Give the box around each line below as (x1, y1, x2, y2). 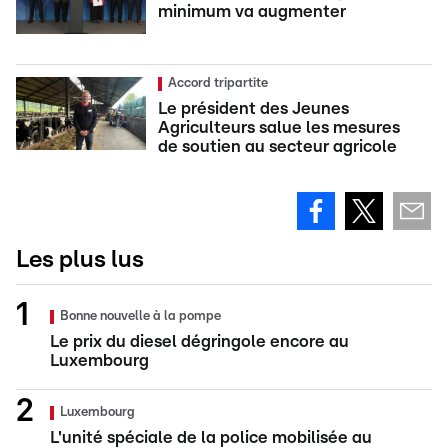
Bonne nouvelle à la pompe (60, 310, 221, 323)
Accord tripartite (168, 77, 268, 90)
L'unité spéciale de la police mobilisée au (50, 429, 372, 446)
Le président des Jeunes (158, 100, 349, 117)
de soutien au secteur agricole (158, 138, 397, 155)
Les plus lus (16, 248, 144, 272)
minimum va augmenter (158, 3, 346, 20)
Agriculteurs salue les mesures (158, 119, 400, 136)
